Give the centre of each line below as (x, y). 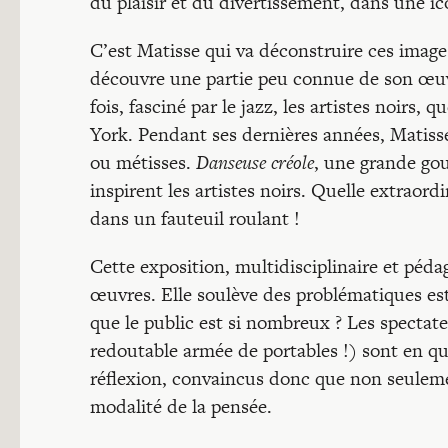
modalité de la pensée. (181, 406)
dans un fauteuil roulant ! (195, 218)
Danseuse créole (255, 162)
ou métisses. (143, 162)
